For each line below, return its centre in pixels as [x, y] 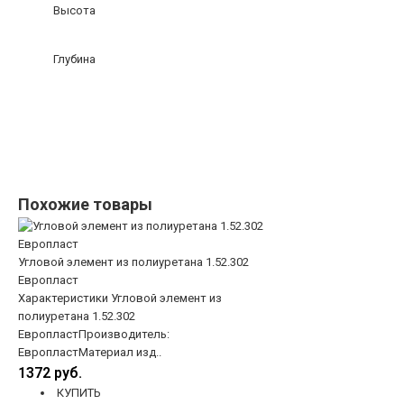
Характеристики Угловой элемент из [120, 298]
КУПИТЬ [78, 393]
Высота [74, 11]
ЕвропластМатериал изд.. [90, 353]
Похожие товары [85, 205]
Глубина [74, 60]
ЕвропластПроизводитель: [94, 335]
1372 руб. [50, 373]
